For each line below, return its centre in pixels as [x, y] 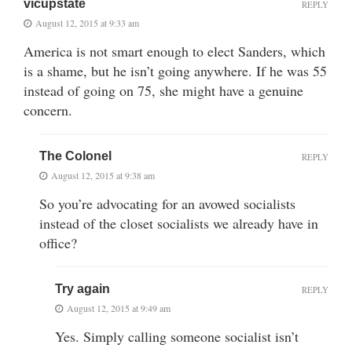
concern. [48, 110]
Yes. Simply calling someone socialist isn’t [177, 336]
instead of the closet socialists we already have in [179, 223]
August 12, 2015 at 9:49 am [119, 308]
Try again [82, 288]
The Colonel [75, 156]
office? [58, 242]
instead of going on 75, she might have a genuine [163, 90]
